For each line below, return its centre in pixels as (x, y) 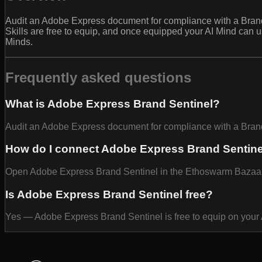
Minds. (19, 42)
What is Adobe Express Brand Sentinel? (113, 104)
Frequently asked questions (98, 77)
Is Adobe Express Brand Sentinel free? (109, 194)
